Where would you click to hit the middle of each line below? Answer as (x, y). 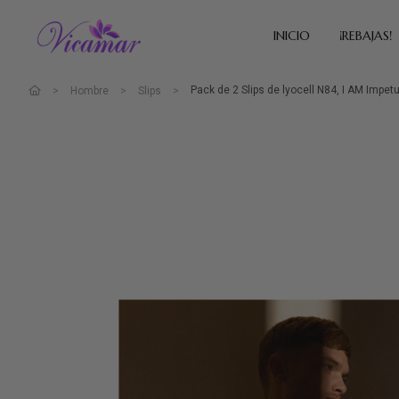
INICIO (291, 36)
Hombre (90, 91)
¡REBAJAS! (365, 36)
